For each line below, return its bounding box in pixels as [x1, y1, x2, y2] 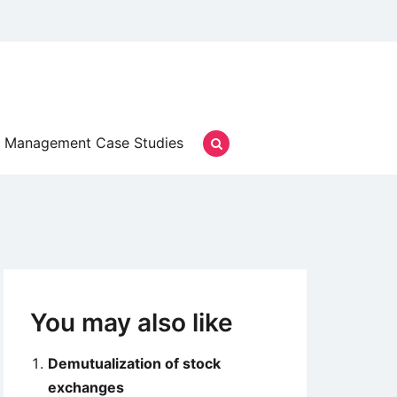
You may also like [30, 307, 233, 338]
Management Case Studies [4, 134, 183, 152]
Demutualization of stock [48, 354, 221, 372]
